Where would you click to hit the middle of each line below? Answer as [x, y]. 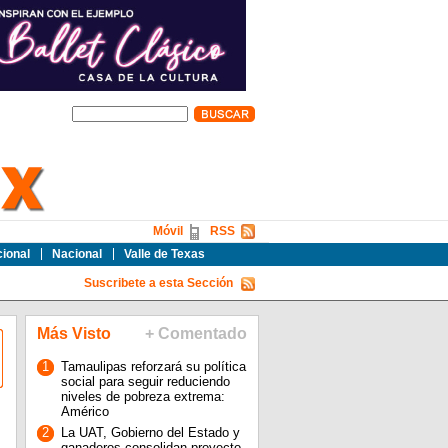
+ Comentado [195, 333]
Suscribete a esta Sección [158, 283]
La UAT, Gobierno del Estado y [150, 432]
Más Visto [73, 333]
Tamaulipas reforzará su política [153, 366]
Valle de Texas [164, 254]
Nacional [76, 254]
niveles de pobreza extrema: [142, 396]
